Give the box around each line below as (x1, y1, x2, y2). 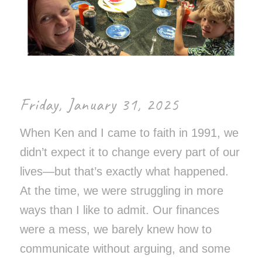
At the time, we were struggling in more (19, 184, 223, 197)
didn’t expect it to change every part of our (19, 145, 240, 158)
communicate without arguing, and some (19, 242, 230, 255)
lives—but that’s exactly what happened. (19, 164, 229, 178)
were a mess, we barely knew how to (19, 222, 212, 236)
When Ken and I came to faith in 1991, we (19, 126, 239, 139)
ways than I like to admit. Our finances (19, 203, 219, 216)
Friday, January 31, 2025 (19, 94, 179, 115)
